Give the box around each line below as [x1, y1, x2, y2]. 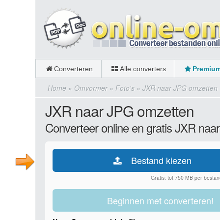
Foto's [115, 83, 135, 93]
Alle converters [119, 65, 166, 73]
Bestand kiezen [131, 154, 192, 166]
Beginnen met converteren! [107, 194, 214, 207]
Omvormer [74, 83, 108, 93]
